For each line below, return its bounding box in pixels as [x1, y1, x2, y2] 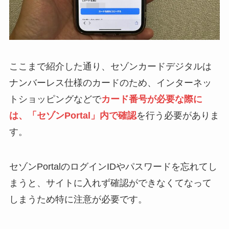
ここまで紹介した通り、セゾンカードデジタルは [9, 61, 212, 72]
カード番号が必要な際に [101, 94, 202, 105]
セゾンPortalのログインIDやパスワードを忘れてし [9, 161, 217, 172]
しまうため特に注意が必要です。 [9, 194, 147, 204]
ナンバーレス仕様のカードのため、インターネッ [9, 78, 212, 88]
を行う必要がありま [136, 110, 219, 121]
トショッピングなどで [9, 94, 101, 105]
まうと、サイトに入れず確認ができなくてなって [9, 177, 212, 188]
